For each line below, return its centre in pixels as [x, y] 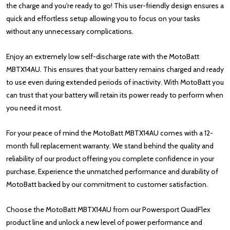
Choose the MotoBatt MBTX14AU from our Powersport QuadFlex [108, 209]
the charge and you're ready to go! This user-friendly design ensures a [115, 6]
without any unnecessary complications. [70, 31]
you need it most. [34, 108]
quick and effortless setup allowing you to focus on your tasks [103, 18]
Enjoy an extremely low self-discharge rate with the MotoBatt [103, 56]
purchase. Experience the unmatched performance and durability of [112, 171]
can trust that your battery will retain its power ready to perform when [115, 95]
